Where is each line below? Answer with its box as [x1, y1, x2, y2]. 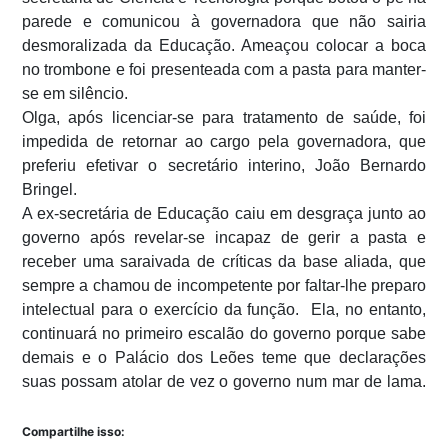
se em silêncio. [22, 84, 128, 102]
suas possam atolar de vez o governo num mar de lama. [22, 372, 426, 390]
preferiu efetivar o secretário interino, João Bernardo [22, 156, 426, 174]
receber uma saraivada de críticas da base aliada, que [22, 252, 426, 270]
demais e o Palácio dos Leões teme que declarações [22, 348, 426, 366]
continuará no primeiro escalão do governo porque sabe [22, 324, 426, 342]
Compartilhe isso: [22, 423, 125, 439]
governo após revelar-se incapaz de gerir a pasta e [22, 228, 426, 246]
